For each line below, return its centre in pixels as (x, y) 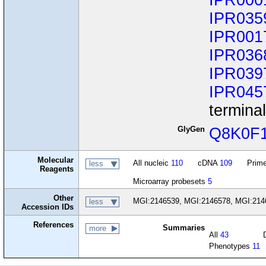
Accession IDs (48, 207)
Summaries (183, 228)
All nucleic (152, 163)
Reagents (57, 169)
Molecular (56, 160)
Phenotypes (231, 246)
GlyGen (191, 129)
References (54, 225)
